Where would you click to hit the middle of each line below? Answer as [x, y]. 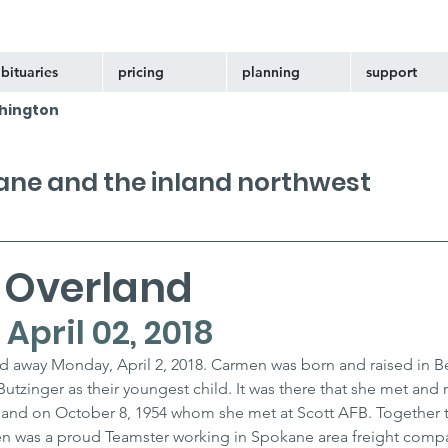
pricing [141, 72]
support [391, 72]
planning [271, 72]
